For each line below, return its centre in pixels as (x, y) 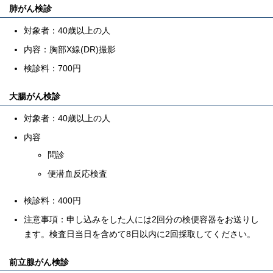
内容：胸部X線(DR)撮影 (70, 49)
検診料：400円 (52, 200)
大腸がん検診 (35, 96)
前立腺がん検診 (39, 262)
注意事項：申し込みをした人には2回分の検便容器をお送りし (141, 219)
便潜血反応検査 (77, 174)
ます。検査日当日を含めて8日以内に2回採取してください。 (140, 234)
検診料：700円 (52, 68)
